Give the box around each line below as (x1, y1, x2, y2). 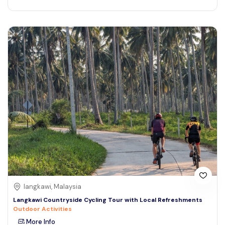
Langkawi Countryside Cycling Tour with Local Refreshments (13, 196, 202, 204)
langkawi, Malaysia (24, 182, 81, 191)
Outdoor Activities (13, 205, 72, 213)
